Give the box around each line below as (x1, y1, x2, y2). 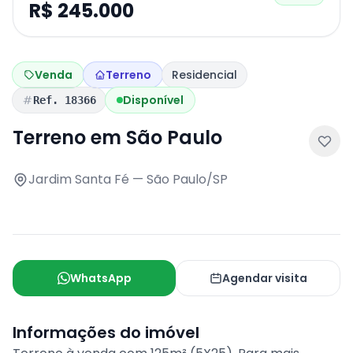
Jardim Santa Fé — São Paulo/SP (28, 170, 228, 188)
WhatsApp (69, 270, 132, 286)
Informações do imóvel (13, 321, 199, 344)
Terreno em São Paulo (13, 124, 222, 150)
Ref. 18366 (33, 94, 96, 106)
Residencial (172, 67, 237, 83)
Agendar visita (221, 270, 307, 286)
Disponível (123, 92, 184, 108)
